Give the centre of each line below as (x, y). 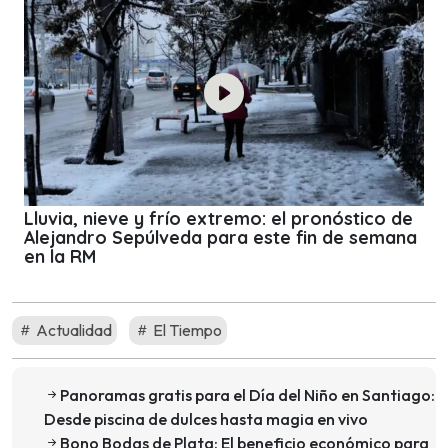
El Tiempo (186, 329)
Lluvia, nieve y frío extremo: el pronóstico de (218, 218)
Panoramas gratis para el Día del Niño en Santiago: (247, 394)
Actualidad (72, 329)
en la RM (60, 256)
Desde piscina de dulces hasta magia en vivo (206, 418)
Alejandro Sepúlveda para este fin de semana (220, 237)
